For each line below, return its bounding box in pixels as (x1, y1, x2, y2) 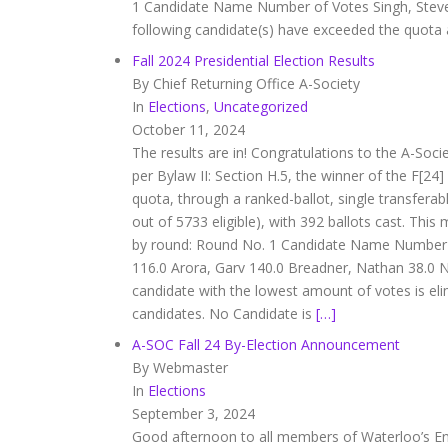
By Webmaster (132, 358, 228, 377)
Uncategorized (214, 97, 308, 116)
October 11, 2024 (132, 120, 245, 139)
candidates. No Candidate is (132, 304, 316, 323)
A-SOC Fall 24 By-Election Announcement (132, 335, 400, 354)
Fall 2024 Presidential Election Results (132, 51, 375, 70)
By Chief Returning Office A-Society (132, 74, 360, 93)
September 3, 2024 (132, 404, 255, 423)
